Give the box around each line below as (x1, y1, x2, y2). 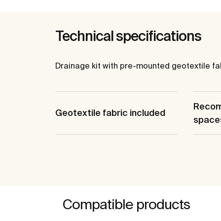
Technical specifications (55, 28, 201, 43)
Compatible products (63, 196, 190, 212)
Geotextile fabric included (55, 108, 165, 118)
